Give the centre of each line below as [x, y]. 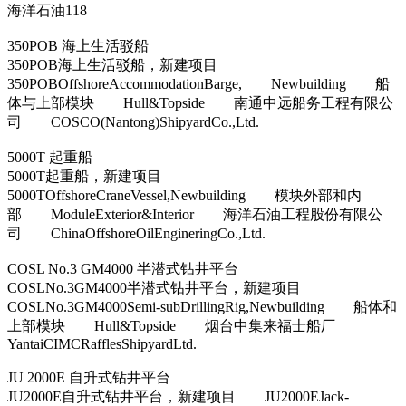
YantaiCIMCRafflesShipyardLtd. [102, 343]
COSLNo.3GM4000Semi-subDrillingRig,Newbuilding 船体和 [202, 306]
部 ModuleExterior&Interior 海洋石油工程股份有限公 [195, 214]
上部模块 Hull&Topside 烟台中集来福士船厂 [186, 325]
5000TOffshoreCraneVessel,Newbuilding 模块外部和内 [184, 195]
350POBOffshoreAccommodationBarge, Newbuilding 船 [198, 83]
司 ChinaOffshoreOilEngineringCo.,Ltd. [136, 233]
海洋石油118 [47, 10]
